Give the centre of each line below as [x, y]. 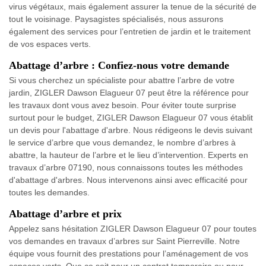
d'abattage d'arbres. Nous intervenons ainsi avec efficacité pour [128, 180]
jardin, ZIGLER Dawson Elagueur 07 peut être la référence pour [129, 93]
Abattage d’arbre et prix [65, 214]
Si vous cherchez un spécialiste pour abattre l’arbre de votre [122, 80]
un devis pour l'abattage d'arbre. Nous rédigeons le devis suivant [131, 130]
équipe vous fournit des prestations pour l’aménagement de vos [129, 254]
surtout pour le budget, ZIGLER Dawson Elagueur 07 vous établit [131, 118]
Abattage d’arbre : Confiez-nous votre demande [119, 66]
